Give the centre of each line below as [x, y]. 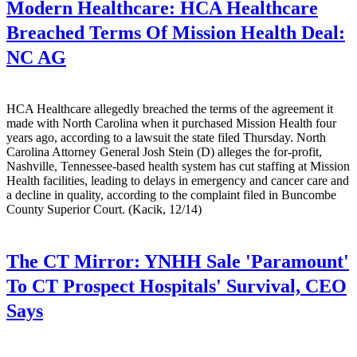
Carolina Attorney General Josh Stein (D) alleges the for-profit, [164, 152]
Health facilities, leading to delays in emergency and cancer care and [178, 181]
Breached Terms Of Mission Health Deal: [176, 33]
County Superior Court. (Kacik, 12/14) [104, 210]
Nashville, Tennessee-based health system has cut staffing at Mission [178, 167]
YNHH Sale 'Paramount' [245, 261]
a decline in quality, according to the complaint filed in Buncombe [171, 195]
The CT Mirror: [73, 261]
